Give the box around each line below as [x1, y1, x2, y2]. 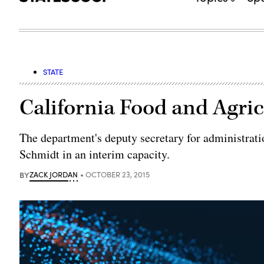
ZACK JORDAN [29, 169, 78, 180]
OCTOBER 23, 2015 [85, 169, 150, 180]
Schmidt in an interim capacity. [19, 146, 170, 162]
